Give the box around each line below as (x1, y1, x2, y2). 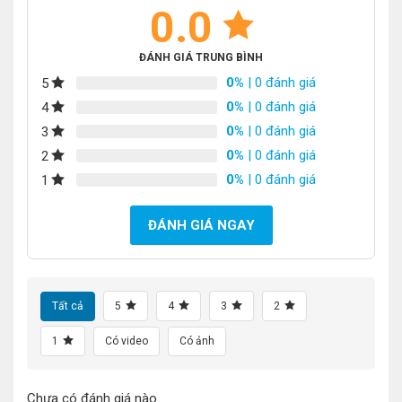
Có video (105, 334, 148, 347)
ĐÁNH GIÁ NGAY (147, 216, 255, 233)
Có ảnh (179, 334, 214, 347)
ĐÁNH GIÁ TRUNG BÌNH (139, 50, 263, 64)
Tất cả (52, 299, 83, 312)
